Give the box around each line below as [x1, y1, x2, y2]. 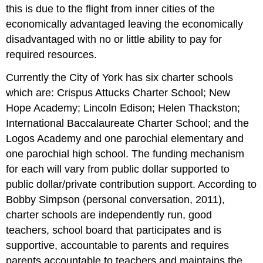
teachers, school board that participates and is [6, 224, 222, 236]
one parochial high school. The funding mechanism [6, 147, 245, 160]
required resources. [6, 49, 97, 61]
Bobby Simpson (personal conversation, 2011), [6, 193, 225, 205]
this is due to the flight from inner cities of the [6, 3, 215, 15]
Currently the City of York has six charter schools [6, 71, 234, 83]
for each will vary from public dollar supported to [6, 163, 230, 175]
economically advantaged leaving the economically [6, 18, 244, 31]
